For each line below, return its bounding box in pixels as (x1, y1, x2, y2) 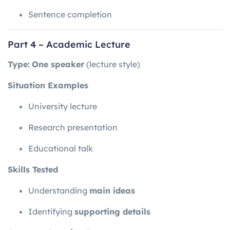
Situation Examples (8, 80, 88, 91)
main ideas (89, 185, 135, 196)
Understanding (28, 185, 89, 196)
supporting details (74, 206, 150, 217)
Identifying (28, 206, 74, 217)
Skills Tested (8, 164, 58, 175)
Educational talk (28, 143, 93, 154)
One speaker (32, 59, 84, 70)
